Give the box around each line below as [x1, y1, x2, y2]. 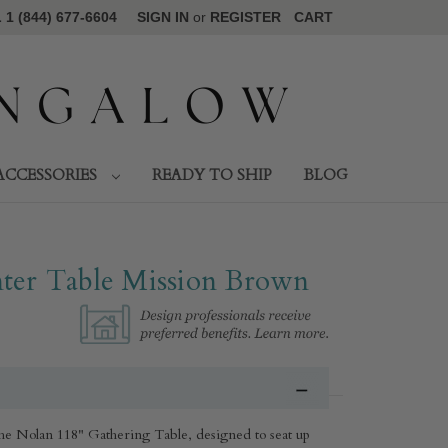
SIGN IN [136, 9, 189, 25]
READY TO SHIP [151, 164, 272, 185]
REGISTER [210, 9, 281, 25]
